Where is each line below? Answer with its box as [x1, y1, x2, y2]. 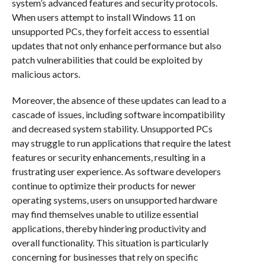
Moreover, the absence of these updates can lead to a [11, 94, 226, 106]
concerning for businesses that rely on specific [11, 251, 198, 262]
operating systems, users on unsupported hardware [11, 194, 217, 205]
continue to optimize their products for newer [11, 180, 196, 191]
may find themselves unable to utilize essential [11, 208, 198, 220]
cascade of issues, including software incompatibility [11, 109, 225, 120]
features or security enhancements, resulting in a [11, 151, 205, 163]
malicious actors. [11, 68, 80, 80]
